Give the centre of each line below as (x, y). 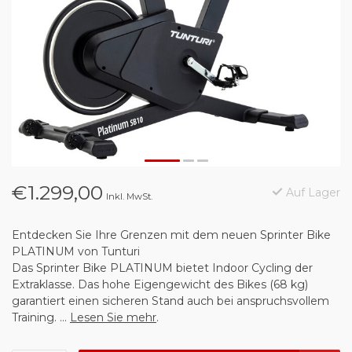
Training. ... (41, 317)
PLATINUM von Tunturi (76, 251)
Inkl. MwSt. (129, 196)
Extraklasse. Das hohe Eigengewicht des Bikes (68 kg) (160, 284)
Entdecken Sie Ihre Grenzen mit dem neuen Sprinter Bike (171, 235)
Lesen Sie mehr (113, 317)
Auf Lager (312, 192)
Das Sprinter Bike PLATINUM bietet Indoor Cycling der (162, 268)
